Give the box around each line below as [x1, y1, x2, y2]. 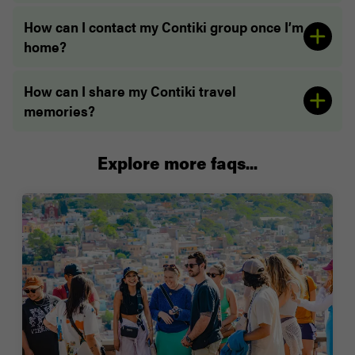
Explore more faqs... [97, 156, 258, 174]
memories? [23, 101, 95, 121]
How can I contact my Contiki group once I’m [23, 17, 303, 37]
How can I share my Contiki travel [23, 81, 236, 101]
